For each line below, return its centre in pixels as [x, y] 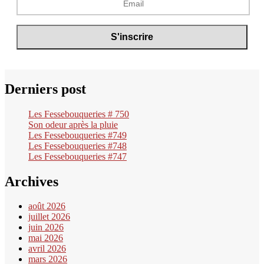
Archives [32, 181]
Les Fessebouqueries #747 [77, 156]
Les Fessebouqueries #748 [77, 146]
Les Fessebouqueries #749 [77, 135]
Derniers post [45, 89]
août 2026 [47, 206]
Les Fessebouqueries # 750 [79, 114]
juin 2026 [46, 227]
